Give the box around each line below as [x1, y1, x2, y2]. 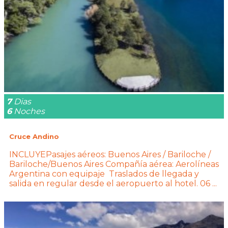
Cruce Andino [9, 132, 59, 141]
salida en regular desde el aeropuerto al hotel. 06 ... [9, 178, 217, 188]
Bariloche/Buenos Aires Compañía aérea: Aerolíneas [9, 159, 219, 169]
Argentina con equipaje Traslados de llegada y [9, 168, 199, 179]
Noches [12, 106, 47, 117]
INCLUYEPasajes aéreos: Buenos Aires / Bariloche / [9, 149, 211, 159]
